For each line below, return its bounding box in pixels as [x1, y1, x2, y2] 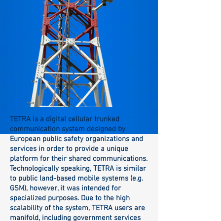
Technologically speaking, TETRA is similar [10, 164, 146, 173]
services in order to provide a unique [10, 145, 128, 153]
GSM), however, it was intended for [10, 184, 121, 193]
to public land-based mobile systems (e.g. [10, 174, 143, 183]
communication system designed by [10, 125, 125, 134]
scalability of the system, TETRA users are [10, 204, 145, 213]
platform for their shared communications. [10, 154, 147, 163]
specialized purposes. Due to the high [10, 194, 130, 203]
